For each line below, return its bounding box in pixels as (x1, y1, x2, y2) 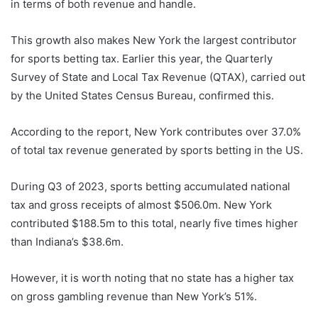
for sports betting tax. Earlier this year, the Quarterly (11, 51, 273, 65)
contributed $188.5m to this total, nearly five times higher (11, 216, 298, 230)
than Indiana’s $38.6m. (11, 234, 126, 248)
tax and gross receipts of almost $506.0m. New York (11, 197, 272, 212)
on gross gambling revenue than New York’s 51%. (11, 289, 257, 303)
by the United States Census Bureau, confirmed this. (11, 88, 274, 102)
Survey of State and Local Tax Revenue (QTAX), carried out (11, 70, 305, 84)
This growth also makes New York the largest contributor (11, 33, 297, 47)
